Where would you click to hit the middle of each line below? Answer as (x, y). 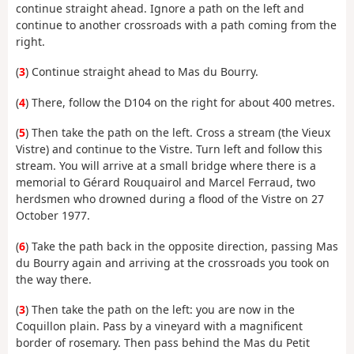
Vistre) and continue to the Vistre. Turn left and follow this (169, 149)
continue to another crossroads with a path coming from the (176, 24)
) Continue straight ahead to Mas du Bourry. (142, 72)
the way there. (54, 279)
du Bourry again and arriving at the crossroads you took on (173, 262)
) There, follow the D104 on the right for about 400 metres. (180, 102)
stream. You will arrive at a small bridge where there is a (166, 166)
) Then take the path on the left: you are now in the (160, 310)
